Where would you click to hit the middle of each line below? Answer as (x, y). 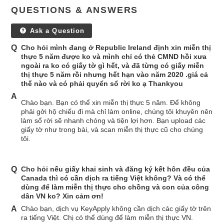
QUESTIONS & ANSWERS (75, 10)
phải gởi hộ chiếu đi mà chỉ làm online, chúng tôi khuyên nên (117, 112)
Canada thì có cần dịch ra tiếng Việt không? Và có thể (113, 178)
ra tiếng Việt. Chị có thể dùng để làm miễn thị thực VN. (107, 218)
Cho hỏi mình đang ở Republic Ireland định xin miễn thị (116, 48)
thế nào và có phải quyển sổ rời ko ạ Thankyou (102, 84)
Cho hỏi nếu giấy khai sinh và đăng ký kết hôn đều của (115, 169)
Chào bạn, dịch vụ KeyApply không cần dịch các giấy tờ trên (117, 209)
